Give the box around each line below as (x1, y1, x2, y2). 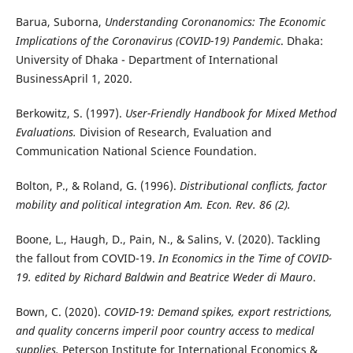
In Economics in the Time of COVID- (158, 250, 332, 266)
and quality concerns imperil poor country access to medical (15, 322, 314, 338)
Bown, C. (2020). (15, 303, 104, 319)
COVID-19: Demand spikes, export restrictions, (103, 303, 333, 319)
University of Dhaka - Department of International (15, 51, 278, 67)
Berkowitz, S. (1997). (15, 105, 125, 121)
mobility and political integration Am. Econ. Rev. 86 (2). (15, 196, 291, 212)
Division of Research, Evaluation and (76, 124, 272, 139)
